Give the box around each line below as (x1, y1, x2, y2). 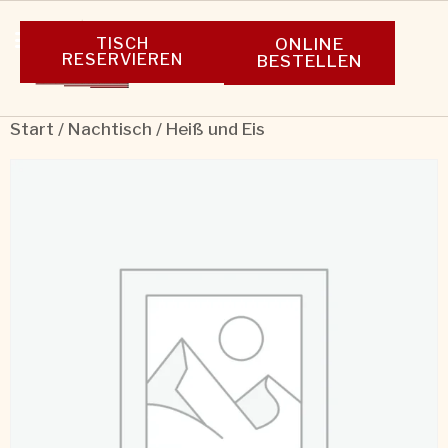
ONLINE (275, 34, 345, 54)
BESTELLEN (256, 51, 363, 71)
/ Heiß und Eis (152, 118, 265, 139)
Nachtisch (68, 118, 152, 139)
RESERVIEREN (61, 50, 183, 69)
